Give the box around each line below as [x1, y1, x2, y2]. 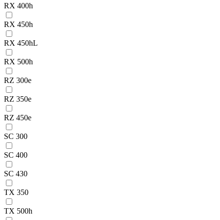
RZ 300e [4, 76, 31, 84]
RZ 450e [4, 113, 31, 122]
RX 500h [4, 57, 33, 66]
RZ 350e [4, 94, 31, 103]
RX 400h [4, 1, 33, 10]
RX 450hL [4, 38, 38, 47]
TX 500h [4, 206, 32, 215]
